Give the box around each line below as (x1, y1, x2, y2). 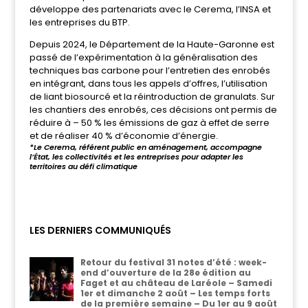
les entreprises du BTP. (29, 16, 130, 30)
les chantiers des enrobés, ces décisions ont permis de (29, 103, 277, 117)
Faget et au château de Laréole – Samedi (80, 277, 272, 289)
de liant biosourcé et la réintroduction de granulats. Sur (29, 90, 275, 104)
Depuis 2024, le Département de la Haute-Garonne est (29, 38, 274, 52)
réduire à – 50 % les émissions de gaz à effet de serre (29, 116, 269, 130)
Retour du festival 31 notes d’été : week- (80, 256, 267, 269)
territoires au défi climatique (29, 161, 137, 173)
